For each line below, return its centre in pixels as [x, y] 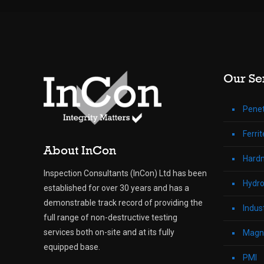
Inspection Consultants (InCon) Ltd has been [125, 173]
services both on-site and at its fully [109, 232]
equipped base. [72, 247]
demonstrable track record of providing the [123, 202]
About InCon [80, 150]
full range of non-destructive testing [110, 217]
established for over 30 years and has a [116, 188]
